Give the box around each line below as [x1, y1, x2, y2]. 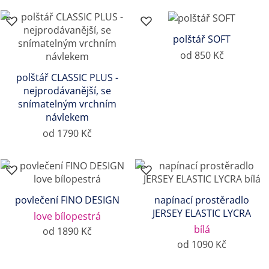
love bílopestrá [34, 210, 101, 223]
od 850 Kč [180, 49, 224, 62]
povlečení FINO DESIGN [15, 193, 119, 207]
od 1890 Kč [43, 225, 92, 238]
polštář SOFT [173, 32, 231, 46]
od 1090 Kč [177, 238, 226, 252]
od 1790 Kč [43, 127, 92, 141]
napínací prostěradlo [154, 193, 249, 207]
